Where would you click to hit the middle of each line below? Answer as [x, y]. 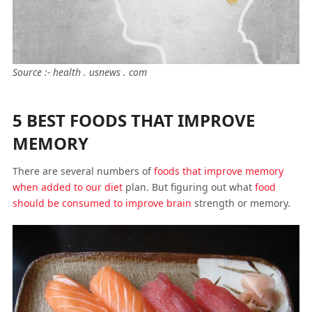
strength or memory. [241, 203]
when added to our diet [67, 187]
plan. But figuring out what [188, 187]
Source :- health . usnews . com [79, 72]
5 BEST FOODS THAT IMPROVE [133, 120]
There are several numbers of [83, 171]
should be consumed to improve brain [102, 203]
